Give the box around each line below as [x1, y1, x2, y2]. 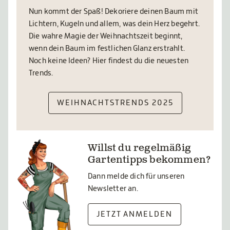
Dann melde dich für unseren [88, 172, 185, 181]
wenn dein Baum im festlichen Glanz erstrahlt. [29, 44, 185, 53]
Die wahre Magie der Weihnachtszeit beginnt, [29, 32, 183, 41]
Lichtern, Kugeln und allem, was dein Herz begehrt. [29, 20, 200, 28]
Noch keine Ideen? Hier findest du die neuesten [29, 56, 189, 65]
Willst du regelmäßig [88, 143, 191, 154]
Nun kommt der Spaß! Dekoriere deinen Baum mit [29, 7, 199, 16]
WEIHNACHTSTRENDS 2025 [56, 98, 174, 107]
